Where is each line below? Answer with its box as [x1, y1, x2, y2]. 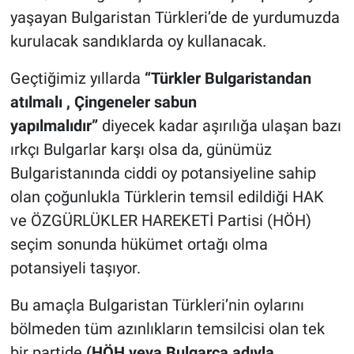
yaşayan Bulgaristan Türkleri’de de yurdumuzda [9, 7, 340, 27]
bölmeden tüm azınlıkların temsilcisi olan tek [9, 318, 325, 338]
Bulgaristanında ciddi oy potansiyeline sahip [9, 163, 316, 183]
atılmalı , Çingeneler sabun [9, 92, 197, 111]
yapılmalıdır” [9, 115, 98, 135]
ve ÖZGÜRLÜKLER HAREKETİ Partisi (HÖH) [9, 210, 311, 230]
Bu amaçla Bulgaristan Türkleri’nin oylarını [9, 295, 304, 314]
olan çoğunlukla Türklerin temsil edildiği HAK [9, 186, 324, 206]
